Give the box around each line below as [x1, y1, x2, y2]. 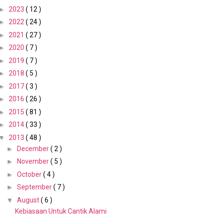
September [16, 183, 53, 191]
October [16, 170, 43, 178]
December [16, 144, 50, 153]
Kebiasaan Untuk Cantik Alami [15, 207, 107, 215]
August [16, 196, 41, 204]
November [16, 157, 50, 166]
